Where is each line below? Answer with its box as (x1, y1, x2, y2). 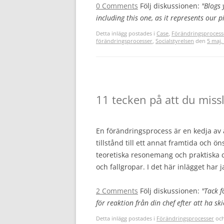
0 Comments (96, 1, 138, 10)
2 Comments (96, 186, 138, 195)
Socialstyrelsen (155, 37, 194, 44)
